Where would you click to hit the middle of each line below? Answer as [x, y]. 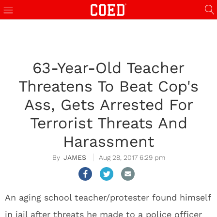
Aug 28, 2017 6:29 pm [132, 157]
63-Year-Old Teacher [108, 68]
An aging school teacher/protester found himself [108, 197]
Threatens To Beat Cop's [108, 86]
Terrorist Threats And [108, 123]
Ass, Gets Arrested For [108, 105]
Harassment [108, 141]
